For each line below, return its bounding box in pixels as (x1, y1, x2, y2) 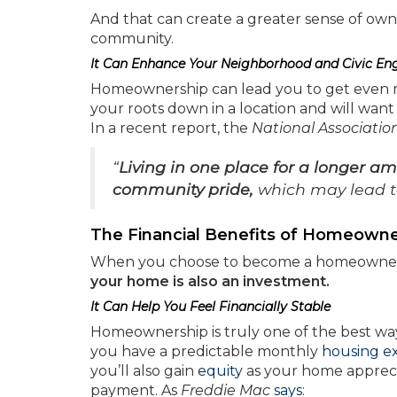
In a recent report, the (90, 120, 252, 136)
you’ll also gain (90, 362, 198, 379)
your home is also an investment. (90, 273, 330, 290)
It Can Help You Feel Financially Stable (90, 299, 331, 315)
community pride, (113, 180, 253, 198)
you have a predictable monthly (90, 343, 322, 360)
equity (198, 362, 243, 379)
